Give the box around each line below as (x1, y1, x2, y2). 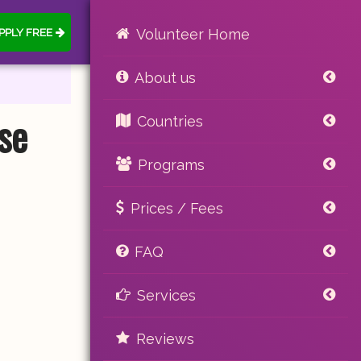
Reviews (136, 330, 194, 347)
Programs (138, 156, 205, 173)
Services (137, 287, 196, 304)
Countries (137, 113, 203, 130)
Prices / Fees (131, 200, 223, 217)
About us (135, 69, 196, 86)
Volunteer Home (136, 26, 250, 43)
